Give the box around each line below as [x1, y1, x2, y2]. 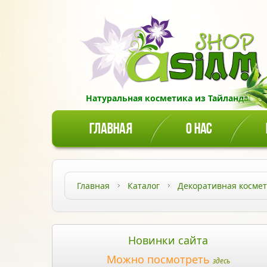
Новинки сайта [128, 233, 208, 247]
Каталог [128, 180, 160, 191]
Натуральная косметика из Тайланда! [85, 92, 251, 104]
